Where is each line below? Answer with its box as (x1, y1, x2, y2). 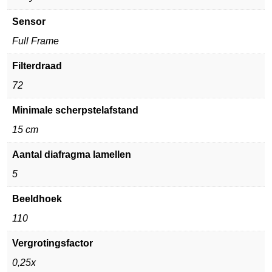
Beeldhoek (12, 194, 62, 204)
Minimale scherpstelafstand (12, 105, 138, 115)
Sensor (12, 16, 46, 27)
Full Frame (12, 36, 59, 46)
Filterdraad (12, 61, 62, 71)
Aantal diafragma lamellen (12, 149, 131, 160)
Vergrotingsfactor (12, 238, 93, 248)
